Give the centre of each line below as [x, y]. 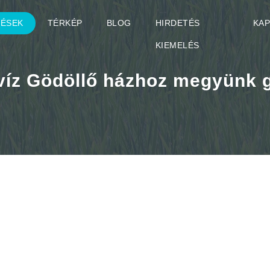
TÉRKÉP [65, 23]
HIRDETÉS [177, 23]
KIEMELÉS [177, 45]
